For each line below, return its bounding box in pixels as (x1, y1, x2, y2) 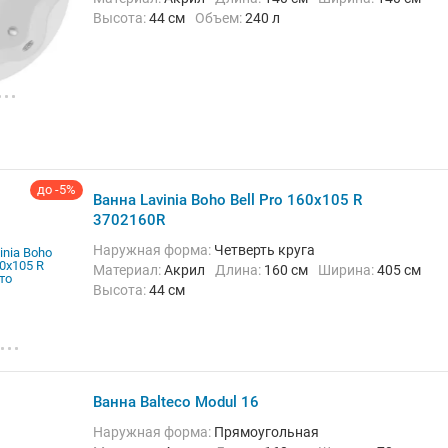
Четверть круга (214, 242, 315, 258)
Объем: (205, 10, 245, 26)
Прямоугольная (214, 424, 319, 440)
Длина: (226, 262, 264, 278)
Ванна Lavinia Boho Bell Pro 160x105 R (93, 191, 362, 209)
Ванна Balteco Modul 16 (93, 393, 259, 411)
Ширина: (331, 262, 377, 278)
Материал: (105, 262, 164, 278)
